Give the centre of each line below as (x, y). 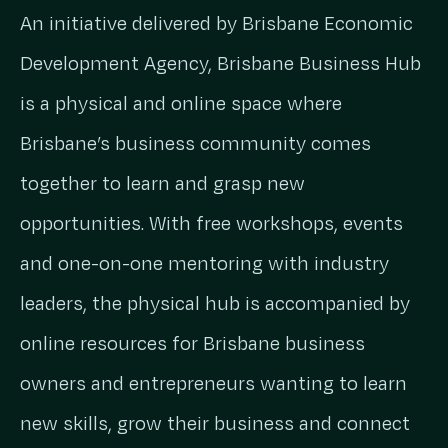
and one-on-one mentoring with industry (204, 264)
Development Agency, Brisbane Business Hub (220, 64)
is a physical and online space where (181, 104)
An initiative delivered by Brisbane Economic (216, 24)
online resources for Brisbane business (192, 344)
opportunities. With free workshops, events (211, 224)
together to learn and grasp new (162, 184)
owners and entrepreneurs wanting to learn (213, 384)
